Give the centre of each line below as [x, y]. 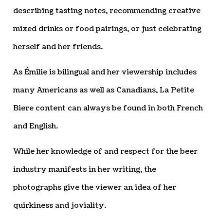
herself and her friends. [58, 47]
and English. [35, 127]
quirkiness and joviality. [59, 206]
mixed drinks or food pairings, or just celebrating [107, 29]
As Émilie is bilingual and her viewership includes [105, 73]
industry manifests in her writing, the [84, 170]
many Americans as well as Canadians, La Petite [103, 91]
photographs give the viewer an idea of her [94, 188]
